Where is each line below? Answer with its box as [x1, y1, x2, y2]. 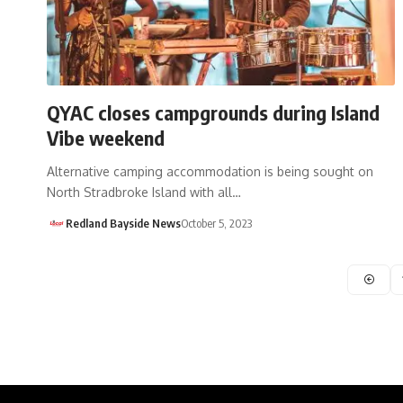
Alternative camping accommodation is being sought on [47, 163, 373, 179]
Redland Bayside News [65, 215, 181, 230]
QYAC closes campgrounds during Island [47, 99, 380, 125]
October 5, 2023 [180, 215, 252, 230]
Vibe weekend [47, 124, 165, 150]
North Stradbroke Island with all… [47, 184, 241, 200]
